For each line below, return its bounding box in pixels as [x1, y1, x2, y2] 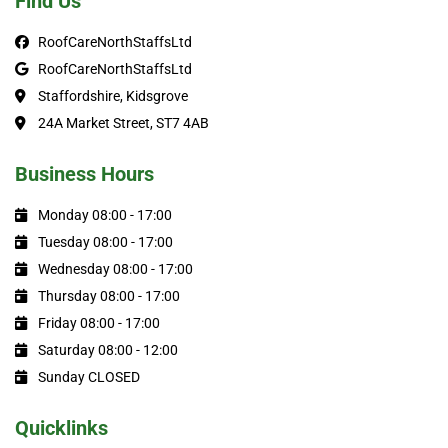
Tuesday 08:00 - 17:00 [37, 234, 173, 250]
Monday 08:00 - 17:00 [37, 207, 172, 223]
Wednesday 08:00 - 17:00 [37, 261, 193, 277]
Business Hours [15, 162, 154, 186]
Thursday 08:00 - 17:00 [37, 288, 180, 304]
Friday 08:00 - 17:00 [37, 315, 160, 331]
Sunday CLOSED [37, 369, 140, 385]
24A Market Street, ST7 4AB [37, 115, 209, 131]
